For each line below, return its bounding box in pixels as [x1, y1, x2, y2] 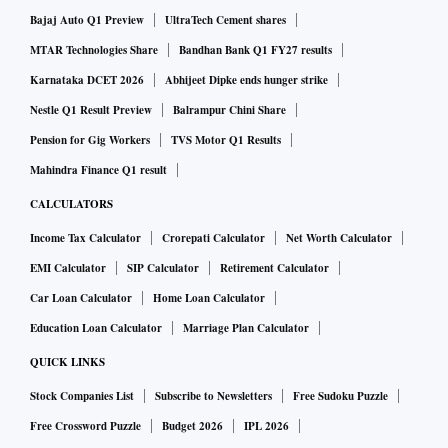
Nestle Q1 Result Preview [30, 102, 152, 119]
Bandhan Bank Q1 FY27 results [179, 42, 332, 59]
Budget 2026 [162, 418, 223, 435]
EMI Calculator [30, 260, 106, 277]
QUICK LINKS [30, 354, 105, 371]
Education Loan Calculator [30, 320, 162, 337]
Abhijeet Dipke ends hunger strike [165, 72, 328, 89]
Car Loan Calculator [30, 290, 132, 307]
